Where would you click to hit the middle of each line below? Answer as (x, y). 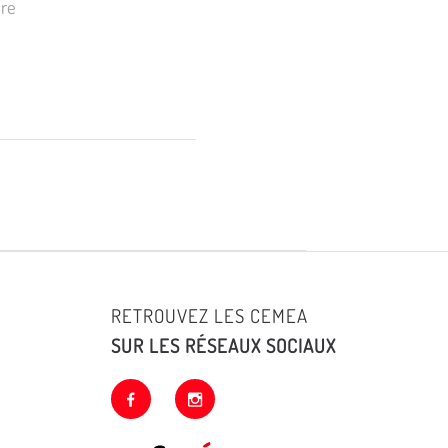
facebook (163, 398)
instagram (232, 398)
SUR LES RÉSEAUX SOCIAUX (223, 345)
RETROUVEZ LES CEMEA (209, 316)
